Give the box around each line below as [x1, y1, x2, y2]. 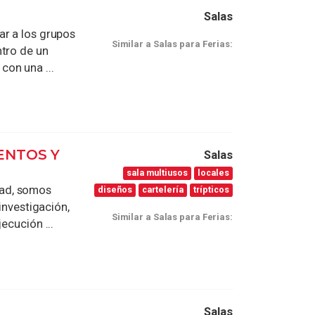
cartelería [142, 184, 184, 195]
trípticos [193, 184, 230, 195]
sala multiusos [127, 167, 188, 179]
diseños [98, 184, 133, 195]
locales [198, 167, 230, 179]
